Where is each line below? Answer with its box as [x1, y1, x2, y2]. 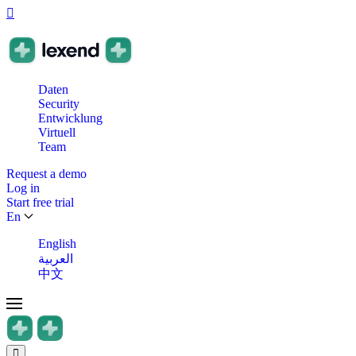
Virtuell [38, 126, 75, 139]
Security [38, 97, 79, 110]
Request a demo [6, 167, 87, 180]
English [38, 237, 76, 250]
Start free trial [6, 195, 74, 209]
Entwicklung [38, 111, 103, 125]
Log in [6, 181, 40, 195]
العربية [38, 252, 73, 265]
